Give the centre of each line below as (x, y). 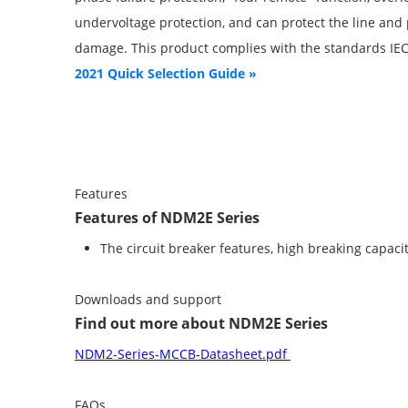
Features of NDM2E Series (167, 217)
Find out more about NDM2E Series (201, 323)
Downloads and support (148, 299)
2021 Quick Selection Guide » (166, 74)
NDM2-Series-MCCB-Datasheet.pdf (183, 353)
